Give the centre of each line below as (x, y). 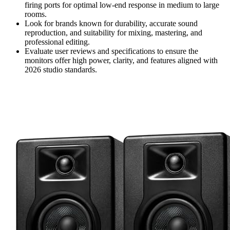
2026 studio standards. (61, 70)
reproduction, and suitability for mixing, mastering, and (113, 33)
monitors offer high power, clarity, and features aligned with (121, 61)
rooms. (36, 14)
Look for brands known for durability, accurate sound (111, 24)
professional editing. (57, 42)
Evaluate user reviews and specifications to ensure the (111, 51)
